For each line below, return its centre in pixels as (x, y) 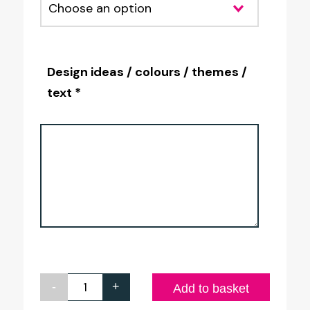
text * (64, 92)
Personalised (113, 290)
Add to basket (211, 288)
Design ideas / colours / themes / (147, 72)
